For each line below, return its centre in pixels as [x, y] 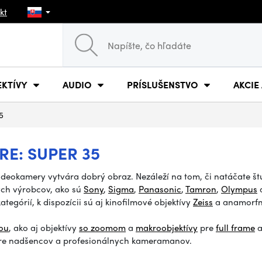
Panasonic [160, 189]
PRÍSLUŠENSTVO [163, 84]
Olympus [239, 189]
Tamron [201, 189]
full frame [235, 227]
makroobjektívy [167, 227]
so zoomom [102, 227]
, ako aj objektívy [44, 227]
